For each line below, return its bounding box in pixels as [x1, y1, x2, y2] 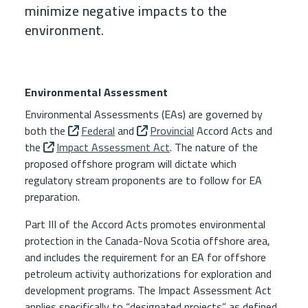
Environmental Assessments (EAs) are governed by [25, 104, 263, 124]
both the [25, 120, 68, 141]
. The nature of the [170, 137, 258, 157]
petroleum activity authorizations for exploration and [25, 263, 272, 284]
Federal [81, 120, 115, 141]
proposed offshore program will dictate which [25, 153, 236, 174]
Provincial [150, 120, 195, 141]
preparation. [25, 186, 82, 207]
